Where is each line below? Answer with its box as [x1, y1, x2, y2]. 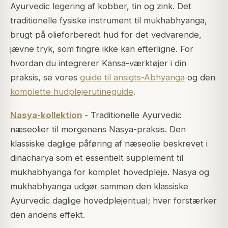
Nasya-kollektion [10, 110, 82, 121]
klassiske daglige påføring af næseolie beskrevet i [10, 138, 208, 149]
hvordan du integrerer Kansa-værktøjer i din [10, 58, 186, 69]
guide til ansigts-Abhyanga [80, 72, 185, 83]
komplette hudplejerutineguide [10, 87, 133, 97]
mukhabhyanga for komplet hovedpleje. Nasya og [10, 167, 209, 178]
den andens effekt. [10, 210, 85, 220]
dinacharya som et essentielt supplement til [10, 153, 183, 163]
